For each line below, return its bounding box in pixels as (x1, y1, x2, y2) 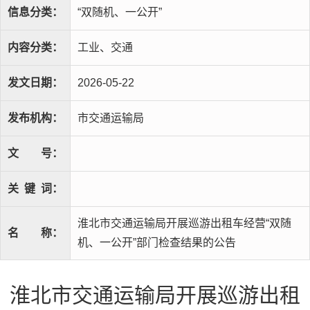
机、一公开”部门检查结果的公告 (77, 237, 236, 248)
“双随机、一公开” (77, 6, 162, 18)
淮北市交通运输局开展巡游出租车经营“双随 (77, 217, 291, 229)
